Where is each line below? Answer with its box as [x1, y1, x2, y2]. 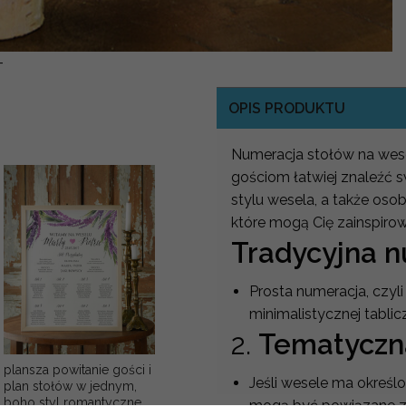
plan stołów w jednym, [3, 378, 137, 393]
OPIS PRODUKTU [227, 99, 345, 117]
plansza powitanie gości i [3, 362, 151, 377]
